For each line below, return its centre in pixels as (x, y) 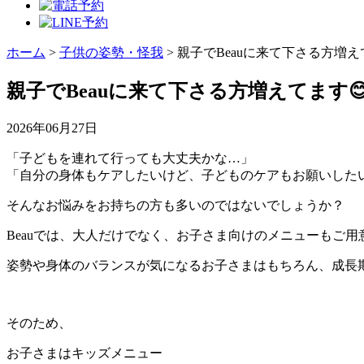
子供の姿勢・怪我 (111, 52)
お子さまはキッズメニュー (84, 353)
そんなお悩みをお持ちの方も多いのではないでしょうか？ (175, 205)
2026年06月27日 (52, 128)
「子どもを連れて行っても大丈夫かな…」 (130, 158)
